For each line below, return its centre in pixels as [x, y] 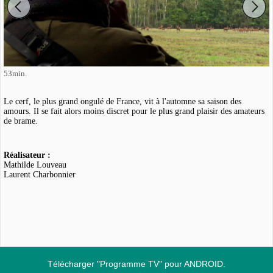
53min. [15, 73]
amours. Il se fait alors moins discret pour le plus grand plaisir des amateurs [134, 111]
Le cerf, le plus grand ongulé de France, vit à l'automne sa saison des [122, 101]
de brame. [22, 121]
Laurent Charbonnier [40, 174]
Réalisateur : [27, 155]
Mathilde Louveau [35, 165]
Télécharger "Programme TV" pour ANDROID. [136, 264]
